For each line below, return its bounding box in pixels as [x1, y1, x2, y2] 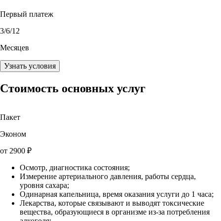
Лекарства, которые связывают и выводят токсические [20, 198, 204, 207]
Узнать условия [4, 61, 56, 70]
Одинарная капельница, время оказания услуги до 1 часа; [20, 189, 214, 198]
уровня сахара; [20, 181, 69, 189]
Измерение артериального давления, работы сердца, [20, 172, 196, 181]
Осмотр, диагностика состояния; [20, 163, 130, 172]
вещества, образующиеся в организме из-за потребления [20, 207, 210, 216]
